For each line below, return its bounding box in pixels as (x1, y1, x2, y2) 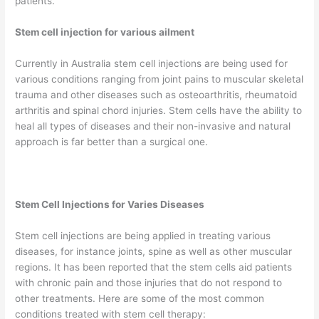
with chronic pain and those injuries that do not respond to (15, 276, 283, 288)
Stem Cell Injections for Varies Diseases (15, 198, 205, 210)
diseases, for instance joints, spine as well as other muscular (15, 245, 293, 257)
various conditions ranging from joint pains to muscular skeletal (15, 73, 304, 85)
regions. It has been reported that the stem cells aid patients (15, 261, 293, 273)
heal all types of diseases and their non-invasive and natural (15, 120, 291, 132)
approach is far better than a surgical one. (15, 136, 209, 148)
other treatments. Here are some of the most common (15, 292, 265, 304)
